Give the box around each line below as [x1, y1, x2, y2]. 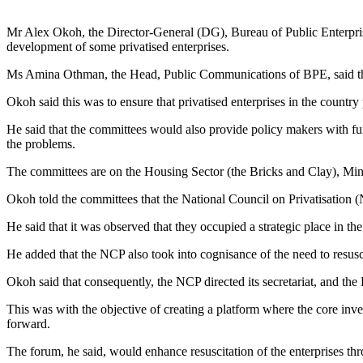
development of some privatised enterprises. [6, 40, 229, 54]
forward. [6, 317, 50, 331]
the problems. [6, 137, 75, 152]
